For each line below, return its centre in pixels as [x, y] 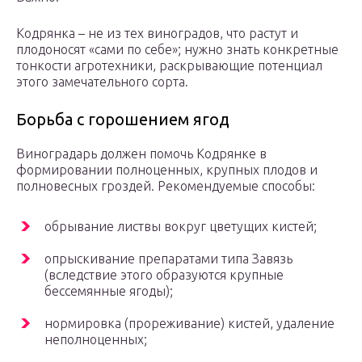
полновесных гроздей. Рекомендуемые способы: [166, 186]
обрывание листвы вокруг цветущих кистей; [181, 227]
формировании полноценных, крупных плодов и [167, 170]
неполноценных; [96, 340]
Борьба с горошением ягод [123, 120]
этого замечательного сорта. [102, 82]
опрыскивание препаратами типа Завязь [168, 259]
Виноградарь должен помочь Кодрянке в [141, 154]
